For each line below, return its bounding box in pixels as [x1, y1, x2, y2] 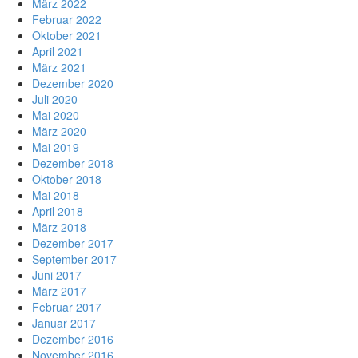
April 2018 [32, 203, 83, 219]
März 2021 [32, 59, 86, 75]
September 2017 [32, 251, 117, 267]
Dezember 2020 [32, 75, 113, 91]
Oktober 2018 [32, 171, 101, 187]
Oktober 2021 [32, 27, 101, 43]
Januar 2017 [32, 315, 96, 331]
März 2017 [32, 283, 86, 299]
